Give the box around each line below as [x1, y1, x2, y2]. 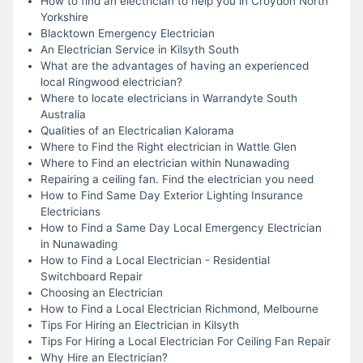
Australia [40, 107, 86, 121]
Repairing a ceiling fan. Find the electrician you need [40, 172, 314, 186]
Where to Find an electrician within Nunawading [40, 156, 289, 169]
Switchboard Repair [40, 269, 143, 283]
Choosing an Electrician [40, 285, 163, 299]
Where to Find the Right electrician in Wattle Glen [40, 139, 297, 153]
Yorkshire [40, 10, 88, 23]
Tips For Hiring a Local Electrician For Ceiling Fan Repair [40, 334, 331, 348]
